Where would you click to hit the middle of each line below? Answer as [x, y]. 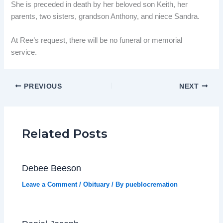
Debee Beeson [52, 168]
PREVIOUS [42, 86]
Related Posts [65, 134]
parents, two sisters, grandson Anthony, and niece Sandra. [108, 17]
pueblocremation [152, 185]
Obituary [97, 185]
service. [25, 52]
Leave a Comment [50, 185]
